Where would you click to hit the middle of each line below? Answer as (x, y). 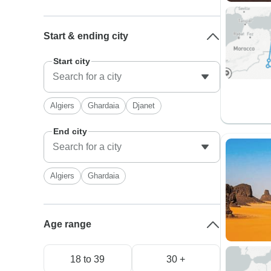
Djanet (144, 106)
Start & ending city (86, 36)
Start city (72, 61)
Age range (68, 224)
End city (70, 131)
